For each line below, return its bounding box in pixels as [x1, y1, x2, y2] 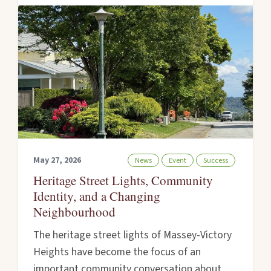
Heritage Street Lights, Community [33, 171, 214, 189]
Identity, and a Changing [33, 187, 161, 204]
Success [203, 155, 228, 166]
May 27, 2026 [33, 154, 82, 166]
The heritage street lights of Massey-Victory [33, 227, 232, 243]
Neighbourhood [33, 203, 116, 220]
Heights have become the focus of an [33, 244, 201, 260]
